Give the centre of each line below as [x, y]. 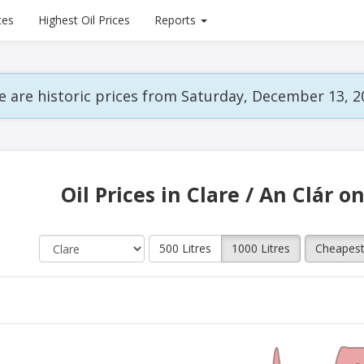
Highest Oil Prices [84, 20]
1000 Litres [261, 248]
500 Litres [185, 248]
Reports [175, 20]
